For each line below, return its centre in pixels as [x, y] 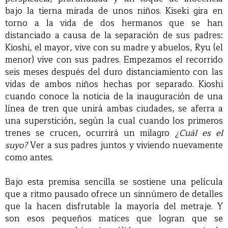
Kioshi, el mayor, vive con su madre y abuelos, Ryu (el [114, 48]
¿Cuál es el [199, 133]
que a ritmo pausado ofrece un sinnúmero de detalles [114, 194]
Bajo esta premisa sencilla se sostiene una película [114, 182]
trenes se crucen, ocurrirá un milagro [90, 133]
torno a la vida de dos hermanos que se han [114, 23]
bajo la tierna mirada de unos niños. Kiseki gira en [114, 11]
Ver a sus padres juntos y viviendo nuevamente [125, 146]
